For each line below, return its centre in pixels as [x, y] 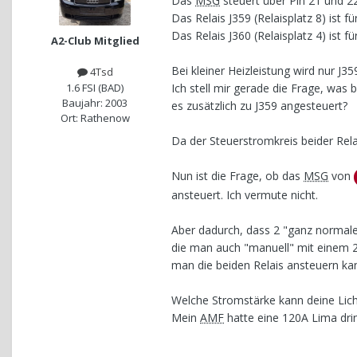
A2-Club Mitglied [95, 41]
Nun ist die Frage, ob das [237, 176]
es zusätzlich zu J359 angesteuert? [259, 106]
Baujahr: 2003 [95, 102]
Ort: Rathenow [95, 118]
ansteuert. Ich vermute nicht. [245, 194]
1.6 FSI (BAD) [95, 87]
